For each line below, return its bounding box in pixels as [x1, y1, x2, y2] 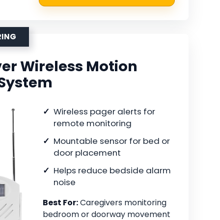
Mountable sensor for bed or [54, 135, 170, 147]
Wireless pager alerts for [54, 106, 155, 118]
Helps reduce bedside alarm [54, 165, 171, 177]
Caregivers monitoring [78, 197, 166, 209]
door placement [54, 147, 121, 159]
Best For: [43, 197, 78, 209]
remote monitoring [54, 117, 132, 130]
